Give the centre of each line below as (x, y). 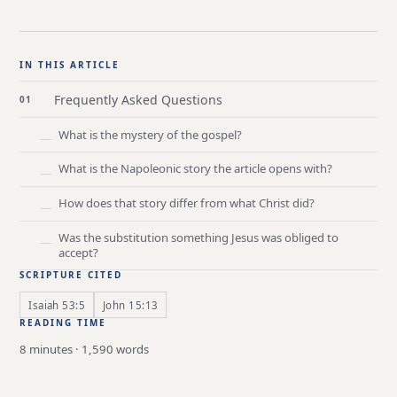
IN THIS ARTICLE (70, 64)
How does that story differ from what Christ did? (186, 203)
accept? (78, 252)
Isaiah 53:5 (57, 305)
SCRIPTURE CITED (71, 275)
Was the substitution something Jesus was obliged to (198, 237)
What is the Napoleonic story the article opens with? (195, 169)
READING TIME (63, 323)
